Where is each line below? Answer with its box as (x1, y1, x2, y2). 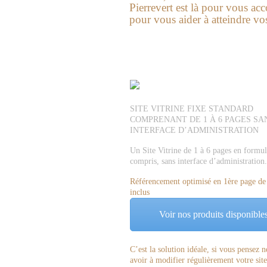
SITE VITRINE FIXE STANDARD (130, 104, 253, 113)
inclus (130, 188, 150, 197)
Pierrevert (129, 1, 173, 14)
